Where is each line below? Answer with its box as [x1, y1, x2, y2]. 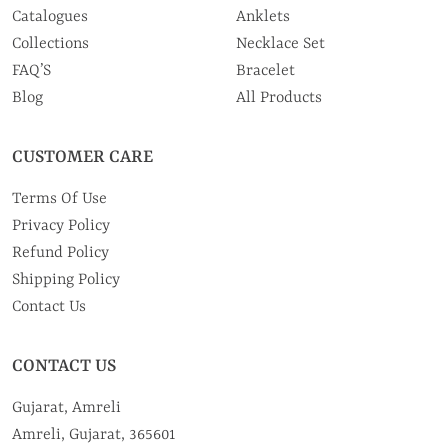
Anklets [236, 7, 290, 26]
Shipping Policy [12, 270, 120, 289]
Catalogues [12, 7, 88, 26]
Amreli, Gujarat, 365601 [12, 425, 176, 444]
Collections [12, 34, 89, 53]
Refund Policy [12, 243, 109, 262]
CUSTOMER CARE [12, 146, 153, 167]
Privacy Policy [12, 216, 110, 235]
